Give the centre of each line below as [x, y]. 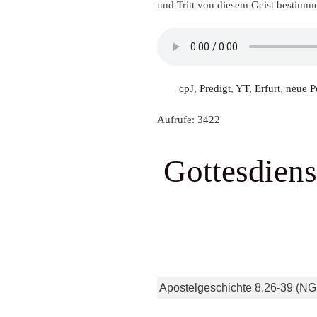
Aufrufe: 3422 [189, 120]
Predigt [215, 89]
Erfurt [267, 89]
